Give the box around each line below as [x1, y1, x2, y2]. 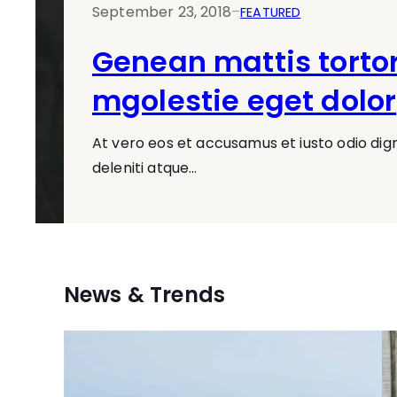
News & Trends [64, 280, 226, 309]
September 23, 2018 [92, 2, 231, 22]
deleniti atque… [92, 158, 198, 178]
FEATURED [240, 3, 301, 21]
